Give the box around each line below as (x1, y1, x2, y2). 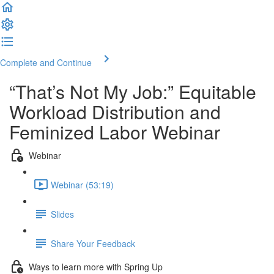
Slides (51, 207, 74, 220)
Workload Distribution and (9, 98, 221, 125)
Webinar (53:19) (51, 178, 114, 191)
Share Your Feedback (51, 237, 135, 250)
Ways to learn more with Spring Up (29, 260, 163, 273)
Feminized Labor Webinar (9, 119, 220, 145)
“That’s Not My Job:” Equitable (9, 78, 256, 105)
